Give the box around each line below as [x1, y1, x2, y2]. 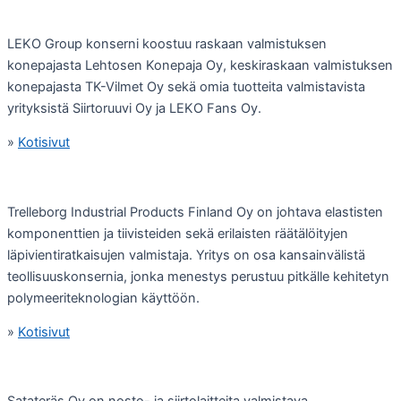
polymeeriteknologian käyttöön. [7, 289, 200, 306]
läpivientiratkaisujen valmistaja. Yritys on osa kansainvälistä [7, 246, 365, 263]
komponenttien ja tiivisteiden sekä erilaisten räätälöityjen [7, 225, 348, 242]
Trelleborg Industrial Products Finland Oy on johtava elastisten [7, 203, 383, 220]
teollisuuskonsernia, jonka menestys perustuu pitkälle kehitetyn [7, 268, 389, 285]
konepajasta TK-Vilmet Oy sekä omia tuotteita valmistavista [7, 78, 365, 95]
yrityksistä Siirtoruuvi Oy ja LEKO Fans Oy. [7, 99, 261, 116]
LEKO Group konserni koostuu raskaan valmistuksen [7, 35, 327, 52]
